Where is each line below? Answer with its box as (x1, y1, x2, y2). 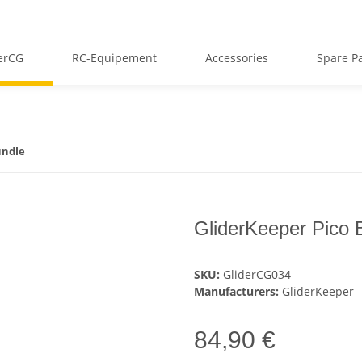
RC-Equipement (72, 49, 157, 65)
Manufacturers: (194, 284, 279, 300)
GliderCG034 (223, 267, 291, 283)
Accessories (205, 49, 268, 65)
